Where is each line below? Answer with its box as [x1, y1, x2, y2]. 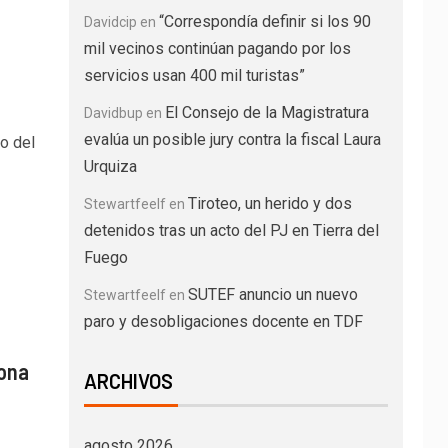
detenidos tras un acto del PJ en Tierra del [83, 221, 379, 240]
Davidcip [83, 14, 137, 30]
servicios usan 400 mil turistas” [83, 66, 305, 85]
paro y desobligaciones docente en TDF [83, 312, 363, 331]
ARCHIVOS [83, 369, 173, 393]
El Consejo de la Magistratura [164, 103, 369, 122]
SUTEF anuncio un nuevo [187, 285, 358, 304]
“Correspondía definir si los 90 [158, 12, 371, 31]
